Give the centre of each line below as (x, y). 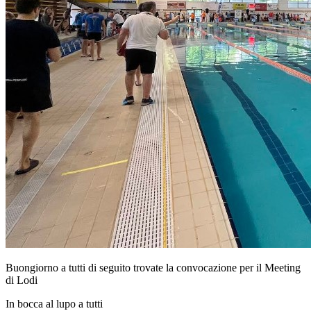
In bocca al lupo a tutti (54, 303)
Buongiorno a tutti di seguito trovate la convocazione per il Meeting (153, 267)
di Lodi (22, 280)
